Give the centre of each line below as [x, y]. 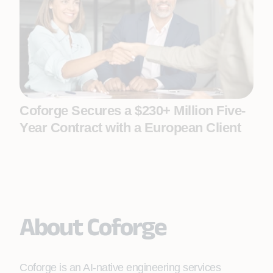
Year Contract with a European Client [130, 128]
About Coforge [93, 226]
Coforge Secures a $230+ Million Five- [133, 111]
